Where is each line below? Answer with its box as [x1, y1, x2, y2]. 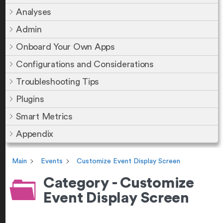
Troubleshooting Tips [16, 77, 99, 86]
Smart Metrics [16, 112, 73, 121]
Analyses [16, 7, 51, 16]
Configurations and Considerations [16, 60, 154, 69]
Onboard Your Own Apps [16, 42, 115, 51]
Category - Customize [43, 176, 194, 191]
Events [41, 158, 63, 165]
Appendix [16, 129, 53, 138]
